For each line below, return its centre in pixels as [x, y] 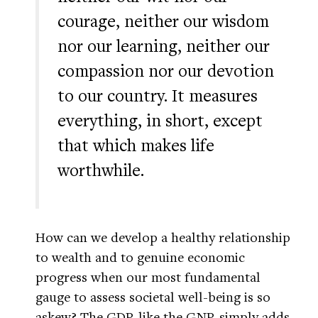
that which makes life [136, 145]
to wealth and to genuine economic [140, 257]
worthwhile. [101, 170]
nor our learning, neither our [164, 46]
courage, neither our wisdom [163, 21]
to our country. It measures [158, 95]
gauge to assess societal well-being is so [153, 297]
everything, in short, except [160, 120]
